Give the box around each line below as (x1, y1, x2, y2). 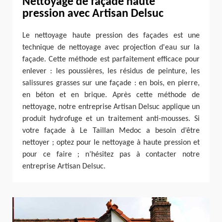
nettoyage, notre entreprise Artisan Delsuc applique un (22, 103, 200, 111)
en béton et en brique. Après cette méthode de (22, 91, 200, 99)
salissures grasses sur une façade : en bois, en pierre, (22, 79, 200, 87)
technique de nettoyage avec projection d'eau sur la (22, 43, 200, 52)
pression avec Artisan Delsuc (22, 7, 164, 20)
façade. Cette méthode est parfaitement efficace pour (22, 55, 200, 63)
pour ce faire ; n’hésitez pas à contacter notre (22, 150, 200, 159)
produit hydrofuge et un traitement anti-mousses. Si (22, 114, 200, 123)
